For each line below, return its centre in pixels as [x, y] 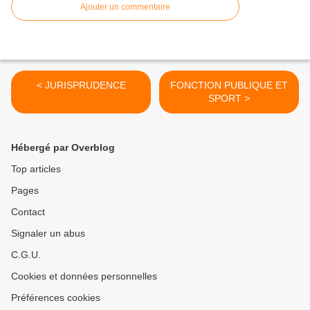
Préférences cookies [56, 298]
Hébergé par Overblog [63, 148]
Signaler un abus [48, 234]
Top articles [36, 169]
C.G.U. [26, 255]
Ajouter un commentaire [125, 7]
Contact [28, 212]
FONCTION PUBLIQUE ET [229, 85]
